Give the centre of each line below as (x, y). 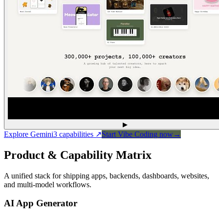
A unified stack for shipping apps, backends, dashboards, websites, (107, 175)
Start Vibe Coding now (137, 134)
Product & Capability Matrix (78, 155)
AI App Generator (41, 203)
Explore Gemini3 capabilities (49, 134)
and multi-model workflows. (48, 184)
